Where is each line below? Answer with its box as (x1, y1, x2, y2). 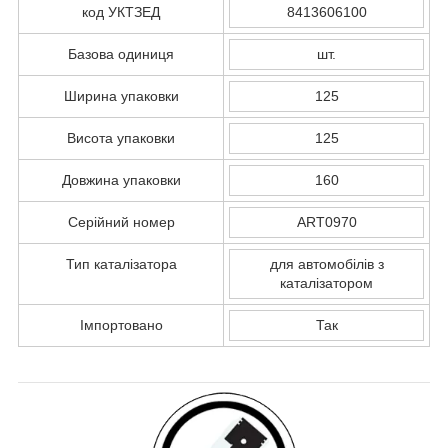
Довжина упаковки (61, 171, 181, 188)
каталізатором (280, 274, 373, 291)
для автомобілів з (269, 255, 384, 272)
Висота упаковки (67, 129, 175, 146)
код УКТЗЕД (82, 3, 160, 20)
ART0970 (296, 213, 357, 230)
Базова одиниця (68, 45, 174, 62)
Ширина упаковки (63, 87, 179, 104)
